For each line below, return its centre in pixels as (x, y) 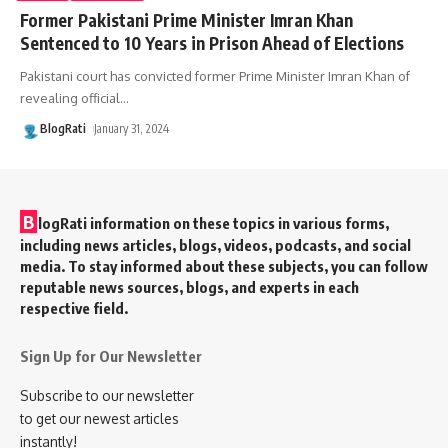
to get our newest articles (99, 418)
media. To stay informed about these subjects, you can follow (224, 265)
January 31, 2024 (132, 128)
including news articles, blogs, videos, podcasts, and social (215, 244)
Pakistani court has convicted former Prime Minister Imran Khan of (215, 75)
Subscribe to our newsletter (107, 395)
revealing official (70, 97)
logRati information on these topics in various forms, (213, 222)
